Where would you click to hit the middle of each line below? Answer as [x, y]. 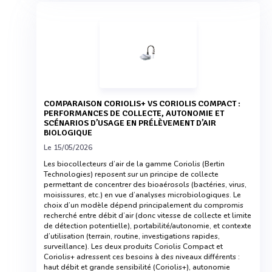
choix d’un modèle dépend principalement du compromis [144, 205]
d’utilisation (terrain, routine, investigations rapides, [132, 236]
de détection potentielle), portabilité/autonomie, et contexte [148, 226]
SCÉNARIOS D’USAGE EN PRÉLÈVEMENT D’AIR [130, 123]
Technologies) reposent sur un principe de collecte [131, 174]
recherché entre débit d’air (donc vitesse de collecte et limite [148, 216]
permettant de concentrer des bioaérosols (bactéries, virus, [145, 185]
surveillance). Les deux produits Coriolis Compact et [133, 246]
